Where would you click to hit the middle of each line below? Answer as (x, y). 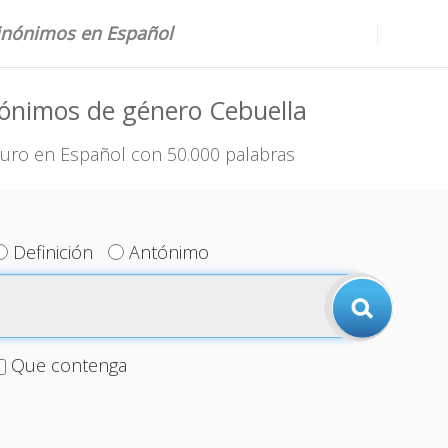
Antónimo (169, 252)
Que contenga (68, 365)
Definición (53, 252)
